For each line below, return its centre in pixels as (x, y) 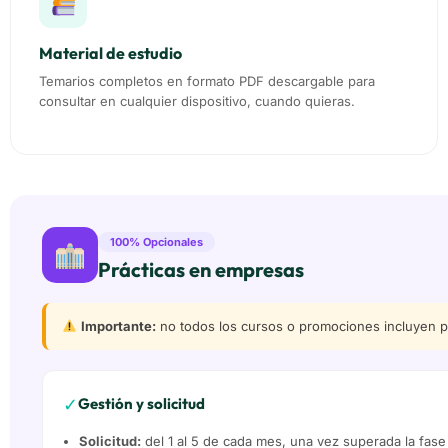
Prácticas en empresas (201, 269)
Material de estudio (110, 53)
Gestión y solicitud (141, 404)
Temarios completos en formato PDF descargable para (207, 81)
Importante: (118, 325)
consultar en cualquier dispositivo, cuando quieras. (197, 101)
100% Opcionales (156, 241)
